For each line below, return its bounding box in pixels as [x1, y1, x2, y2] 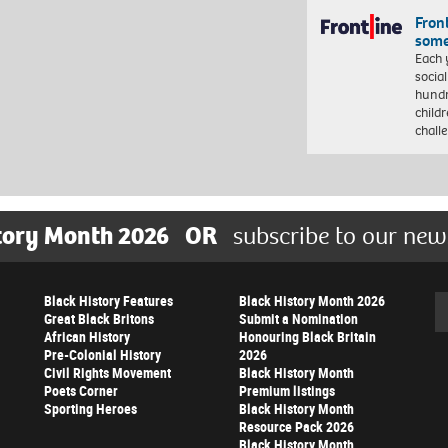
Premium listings [239, 381, 335, 401]
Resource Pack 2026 [239, 417, 354, 437]
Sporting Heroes [44, 399, 137, 419]
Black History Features [44, 291, 173, 311]
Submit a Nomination [239, 309, 358, 329]
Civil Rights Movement [44, 363, 171, 383]
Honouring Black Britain [239, 327, 376, 347]
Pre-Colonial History [44, 345, 161, 365]
